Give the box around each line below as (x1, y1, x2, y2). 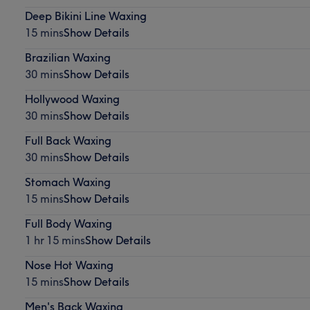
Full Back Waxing (24, 133, 111, 147)
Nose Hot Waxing (24, 257, 113, 272)
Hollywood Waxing (24, 91, 120, 106)
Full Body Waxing (24, 216, 112, 230)
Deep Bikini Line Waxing (24, 8, 147, 23)
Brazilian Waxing (24, 50, 111, 64)
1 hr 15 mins (24, 232, 85, 247)
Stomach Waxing (24, 174, 111, 189)
